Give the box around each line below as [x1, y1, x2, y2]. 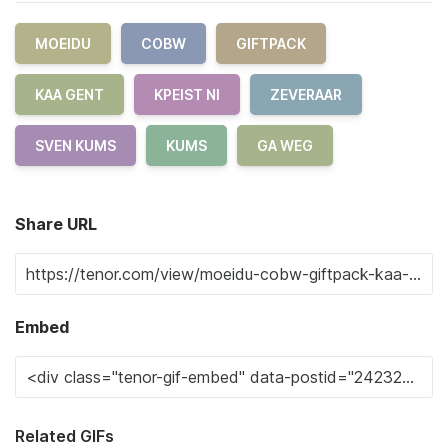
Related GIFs [15, 426, 114, 446]
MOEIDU [35, 35, 91, 52]
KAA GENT [35, 86, 104, 103]
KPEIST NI [154, 86, 220, 103]
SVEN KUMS [35, 137, 116, 154]
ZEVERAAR [270, 86, 342, 103]
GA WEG [257, 137, 313, 154]
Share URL [15, 214, 97, 234]
